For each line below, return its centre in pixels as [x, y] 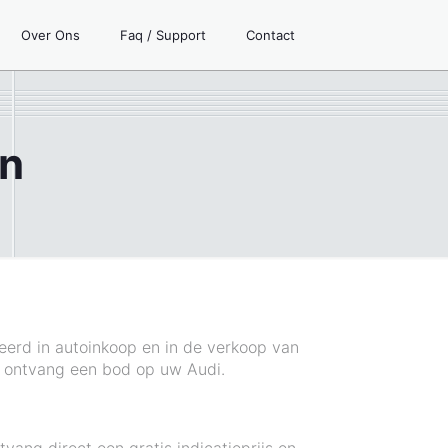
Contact [270, 35]
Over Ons [50, 35]
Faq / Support [163, 35]
